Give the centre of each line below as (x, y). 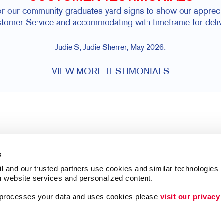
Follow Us (68, 202)
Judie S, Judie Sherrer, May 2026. (110, 48)
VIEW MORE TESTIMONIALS (110, 72)
